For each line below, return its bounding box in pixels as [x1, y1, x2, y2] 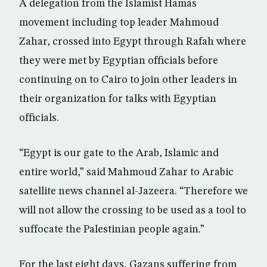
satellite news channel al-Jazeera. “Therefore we [19, 186, 248, 197]
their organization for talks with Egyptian [19, 94, 216, 104]
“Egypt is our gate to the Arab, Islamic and [19, 148, 219, 159]
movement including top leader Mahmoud [19, 17, 219, 28]
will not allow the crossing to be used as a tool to [19, 205, 246, 216]
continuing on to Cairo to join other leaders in [19, 74, 237, 85]
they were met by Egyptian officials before [19, 55, 218, 66]
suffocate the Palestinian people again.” [19, 224, 204, 235]
